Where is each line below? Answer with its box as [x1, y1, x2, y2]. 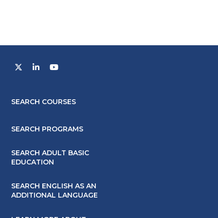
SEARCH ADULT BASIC [11, 148, 89, 157]
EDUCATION [11, 158, 54, 166]
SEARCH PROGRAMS [11, 125, 83, 133]
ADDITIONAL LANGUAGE [11, 191, 98, 200]
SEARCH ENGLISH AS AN [11, 182, 96, 190]
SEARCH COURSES [11, 97, 76, 106]
